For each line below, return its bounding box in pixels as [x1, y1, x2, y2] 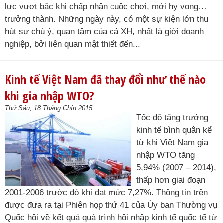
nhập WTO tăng [136, 150, 195, 160]
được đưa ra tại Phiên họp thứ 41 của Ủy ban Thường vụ [5, 200, 217, 210]
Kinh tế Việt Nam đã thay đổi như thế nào [5, 71, 206, 87]
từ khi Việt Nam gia [136, 138, 208, 147]
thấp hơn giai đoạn [136, 175, 205, 185]
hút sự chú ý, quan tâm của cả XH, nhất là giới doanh [5, 27, 204, 36]
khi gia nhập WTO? [5, 87, 94, 104]
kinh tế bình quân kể [136, 125, 212, 135]
